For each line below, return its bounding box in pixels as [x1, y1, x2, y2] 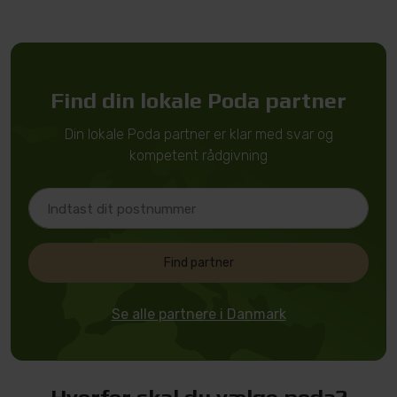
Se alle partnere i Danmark [111, 306, 286, 323]
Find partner [163, 255, 234, 270]
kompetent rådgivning [129, 147, 268, 164]
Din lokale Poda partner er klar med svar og [64, 126, 333, 143]
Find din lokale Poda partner [51, 88, 346, 113]
